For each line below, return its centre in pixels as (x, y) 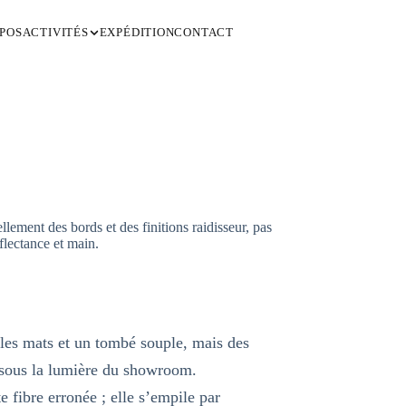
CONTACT (204, 32)
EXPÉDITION (137, 32)
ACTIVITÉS (55, 32)
